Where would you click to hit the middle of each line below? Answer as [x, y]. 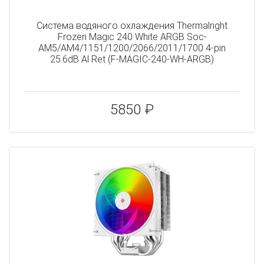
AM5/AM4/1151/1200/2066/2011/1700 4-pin [132, 48]
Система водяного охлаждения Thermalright [132, 25]
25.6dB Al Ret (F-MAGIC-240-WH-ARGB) [132, 59]
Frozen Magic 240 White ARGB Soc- [132, 37]
